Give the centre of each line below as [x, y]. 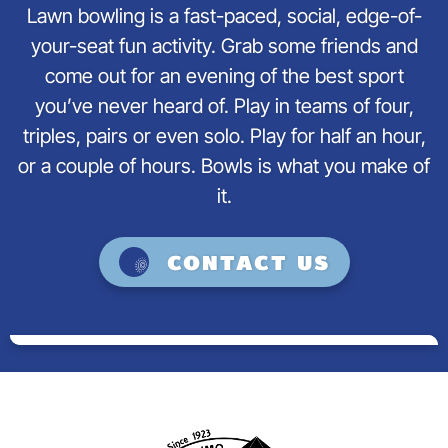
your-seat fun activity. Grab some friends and [224, 46]
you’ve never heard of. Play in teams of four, [224, 106]
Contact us [248, 262]
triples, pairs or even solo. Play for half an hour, [224, 136]
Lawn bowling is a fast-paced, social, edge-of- [224, 16]
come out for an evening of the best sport [224, 76]
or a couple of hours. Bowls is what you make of [224, 166]
